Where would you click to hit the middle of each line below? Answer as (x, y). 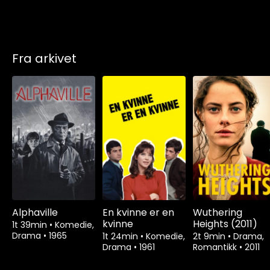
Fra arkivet (44, 58)
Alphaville (35, 212)
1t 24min (121, 236)
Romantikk (216, 247)
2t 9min (210, 236)
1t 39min (31, 225)
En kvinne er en (138, 212)
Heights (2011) (225, 224)
